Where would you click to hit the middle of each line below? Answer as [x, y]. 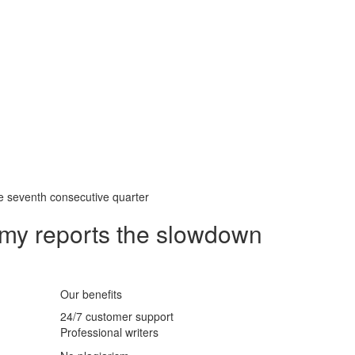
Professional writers [109, 332]
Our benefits [91, 294]
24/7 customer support [117, 317]
